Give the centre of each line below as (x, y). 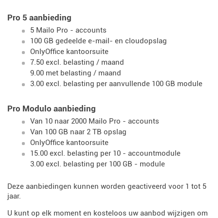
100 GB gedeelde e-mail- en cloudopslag (99, 41)
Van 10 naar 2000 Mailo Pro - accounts (95, 121)
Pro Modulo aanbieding (52, 109)
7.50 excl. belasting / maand (77, 62)
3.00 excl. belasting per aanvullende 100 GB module (116, 84)
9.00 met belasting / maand (76, 73)
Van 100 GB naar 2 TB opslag (78, 132)
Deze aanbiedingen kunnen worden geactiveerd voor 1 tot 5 (107, 186)
